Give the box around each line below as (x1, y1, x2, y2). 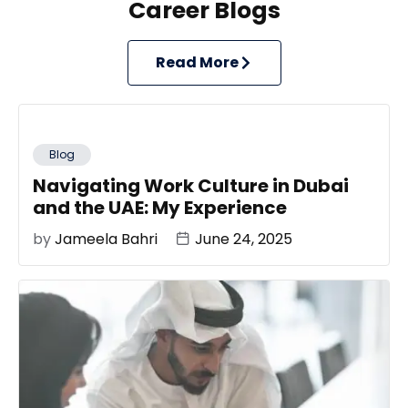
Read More (155, 51, 239, 73)
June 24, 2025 (195, 228, 292, 250)
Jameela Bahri (55, 228, 158, 250)
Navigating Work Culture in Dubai (33, 172, 349, 199)
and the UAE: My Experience (33, 194, 287, 220)
